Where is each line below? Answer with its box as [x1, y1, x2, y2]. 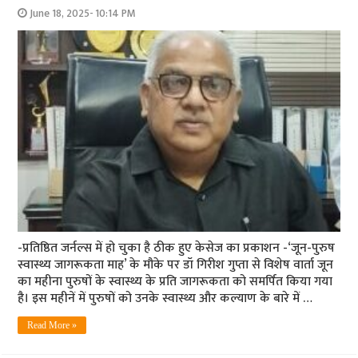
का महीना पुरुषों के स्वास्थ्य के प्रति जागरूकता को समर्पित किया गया [18, 271, 333, 293]
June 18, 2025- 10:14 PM [30, 5, 137, 23]
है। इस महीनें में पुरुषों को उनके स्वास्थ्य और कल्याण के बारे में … [18, 288, 313, 310]
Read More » [27, 320, 78, 332]
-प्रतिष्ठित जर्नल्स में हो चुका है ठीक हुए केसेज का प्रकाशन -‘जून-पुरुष [18, 237, 336, 260]
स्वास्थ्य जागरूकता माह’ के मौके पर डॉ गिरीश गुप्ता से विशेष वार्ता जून [18, 254, 334, 276]
